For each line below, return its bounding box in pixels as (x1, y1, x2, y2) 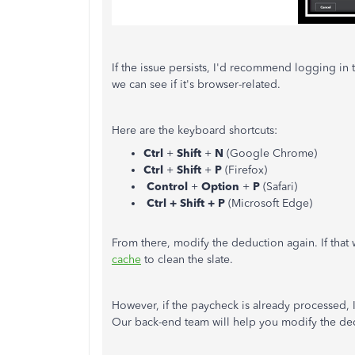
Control (143, 180, 191, 194)
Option (201, 180, 242, 194)
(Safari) (263, 180, 297, 194)
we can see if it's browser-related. (112, 78, 281, 92)
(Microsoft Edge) (228, 197, 312, 211)
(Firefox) (225, 163, 267, 177)
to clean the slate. (141, 253, 233, 267)
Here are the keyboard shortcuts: (112, 124, 277, 138)
